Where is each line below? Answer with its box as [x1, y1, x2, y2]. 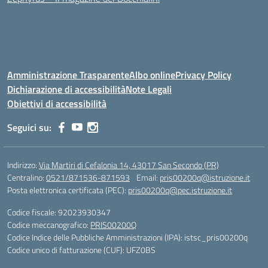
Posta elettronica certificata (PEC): [7, 184, 128, 196]
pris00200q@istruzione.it [160, 171, 250, 184]
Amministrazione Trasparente [7, 68, 129, 82]
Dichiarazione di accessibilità [7, 82, 126, 96]
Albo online [129, 68, 175, 82]
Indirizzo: [7, 159, 39, 171]
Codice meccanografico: [7, 218, 90, 231]
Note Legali [126, 82, 172, 96]
